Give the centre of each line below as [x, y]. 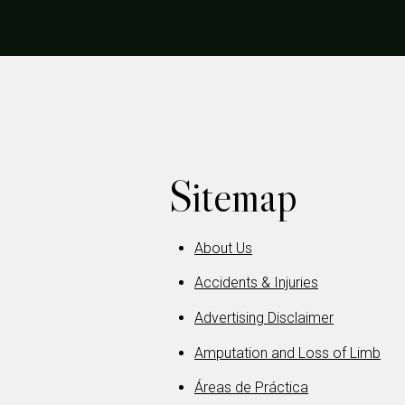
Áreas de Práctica [251, 388]
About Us [223, 248]
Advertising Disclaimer [264, 317]
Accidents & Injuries [256, 283]
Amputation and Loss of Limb [287, 353]
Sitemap [233, 196]
